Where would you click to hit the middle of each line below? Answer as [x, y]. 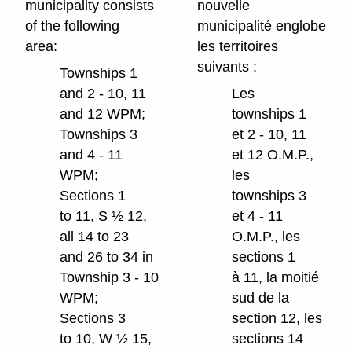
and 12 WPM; [103, 114]
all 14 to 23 [95, 237]
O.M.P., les [266, 237]
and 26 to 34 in [107, 257]
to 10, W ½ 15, [106, 339]
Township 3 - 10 [110, 278]
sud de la [261, 298]
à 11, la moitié [276, 278]
